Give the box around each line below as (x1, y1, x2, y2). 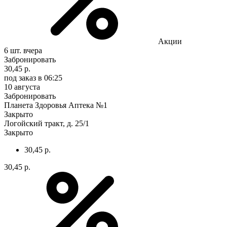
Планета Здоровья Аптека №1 (4, 100, 107, 109)
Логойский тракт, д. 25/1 (4, 119, 89, 128)
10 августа (4, 82, 40, 91)
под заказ (4, 73, 36, 82)
